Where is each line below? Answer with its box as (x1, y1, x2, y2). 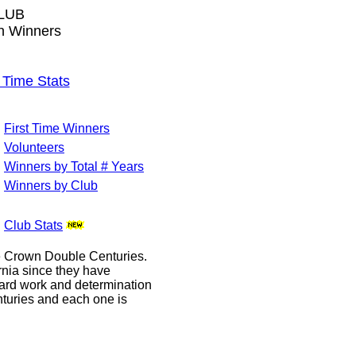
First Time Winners (4, 122, 110, 135)
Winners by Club (4, 179, 98, 192)
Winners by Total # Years (4, 160, 144, 173)
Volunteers (4, 141, 64, 154)
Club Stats (4, 219, 63, 232)
